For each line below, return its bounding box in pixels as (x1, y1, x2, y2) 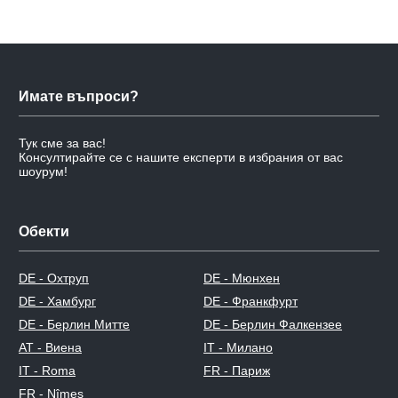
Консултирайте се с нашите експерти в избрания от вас (19, 149, 343, 164)
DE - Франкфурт (203, 293, 298, 308)
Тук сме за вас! (19, 135, 106, 150)
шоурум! (19, 163, 68, 179)
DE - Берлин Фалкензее (203, 316, 342, 331)
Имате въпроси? (19, 88, 139, 104)
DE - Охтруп (19, 270, 89, 285)
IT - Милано (203, 339, 273, 354)
